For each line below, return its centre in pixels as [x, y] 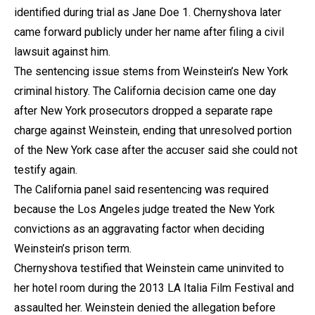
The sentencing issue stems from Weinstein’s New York [151, 71]
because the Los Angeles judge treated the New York [144, 209]
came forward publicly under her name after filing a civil [149, 32]
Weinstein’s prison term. [73, 248]
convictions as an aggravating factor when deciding [139, 229]
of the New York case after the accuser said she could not [156, 150]
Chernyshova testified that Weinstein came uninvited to [149, 268]
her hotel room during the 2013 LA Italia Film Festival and [154, 288]
